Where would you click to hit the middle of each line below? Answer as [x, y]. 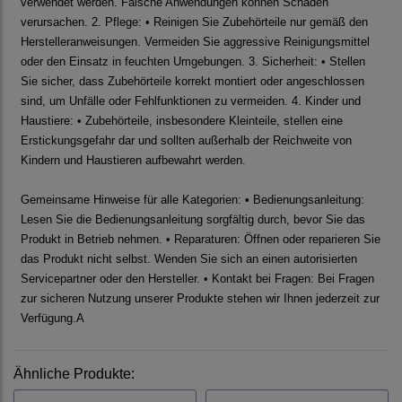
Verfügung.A [52, 319]
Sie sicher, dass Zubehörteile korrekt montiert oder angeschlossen [192, 82]
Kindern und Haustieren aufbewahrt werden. [133, 161]
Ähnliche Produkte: [74, 374]
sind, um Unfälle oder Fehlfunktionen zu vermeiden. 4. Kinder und [191, 101]
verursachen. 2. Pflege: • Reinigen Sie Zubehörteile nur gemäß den [194, 22]
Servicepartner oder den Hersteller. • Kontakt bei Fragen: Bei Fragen [197, 279]
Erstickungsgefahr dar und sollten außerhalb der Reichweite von [186, 141]
